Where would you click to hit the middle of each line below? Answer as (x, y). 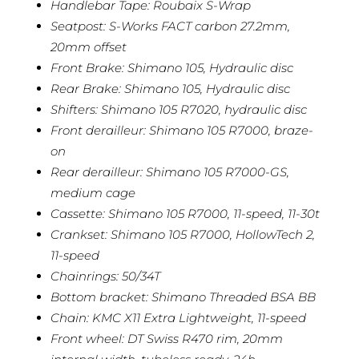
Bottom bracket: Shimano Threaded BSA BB (183, 296)
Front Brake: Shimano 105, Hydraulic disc (171, 67)
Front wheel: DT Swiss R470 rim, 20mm (166, 338)
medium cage (93, 192)
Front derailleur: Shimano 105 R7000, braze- (182, 130)
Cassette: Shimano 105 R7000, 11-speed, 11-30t (185, 213)
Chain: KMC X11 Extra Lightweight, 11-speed (178, 317)
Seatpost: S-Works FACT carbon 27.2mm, (170, 26)
